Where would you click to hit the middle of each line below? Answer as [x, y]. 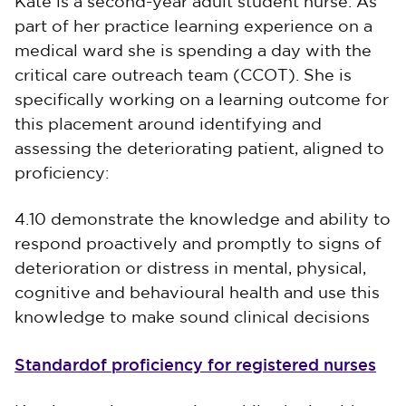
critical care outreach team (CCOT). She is [183, 76]
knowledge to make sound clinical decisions [192, 318]
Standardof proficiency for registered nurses [195, 365]
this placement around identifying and [168, 125]
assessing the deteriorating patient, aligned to [199, 150]
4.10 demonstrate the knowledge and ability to [203, 220]
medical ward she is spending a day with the [193, 52]
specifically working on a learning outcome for [202, 101]
